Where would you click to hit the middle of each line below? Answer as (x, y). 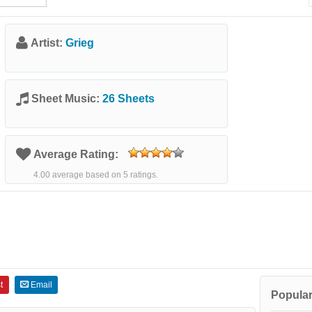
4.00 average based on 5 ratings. (96, 175)
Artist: (48, 43)
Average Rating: (77, 154)
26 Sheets (128, 99)
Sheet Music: (67, 99)
